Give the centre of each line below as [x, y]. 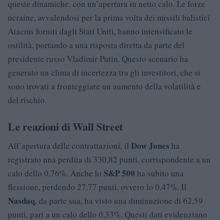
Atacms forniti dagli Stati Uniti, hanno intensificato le [100, 31]
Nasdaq [21, 200]
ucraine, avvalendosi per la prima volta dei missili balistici [109, 17]
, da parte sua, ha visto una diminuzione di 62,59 [119, 200]
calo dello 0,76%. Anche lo [56, 173]
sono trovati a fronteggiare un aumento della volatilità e [104, 86]
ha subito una [159, 173]
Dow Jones [150, 145]
